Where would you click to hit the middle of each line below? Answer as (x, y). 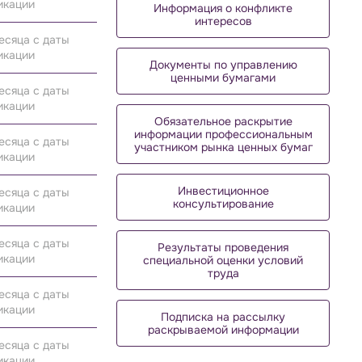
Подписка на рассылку (223, 317)
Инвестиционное (223, 191)
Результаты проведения (223, 247)
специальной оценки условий (223, 260)
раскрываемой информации (223, 330)
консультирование (223, 204)
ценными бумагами (223, 78)
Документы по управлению (223, 65)
